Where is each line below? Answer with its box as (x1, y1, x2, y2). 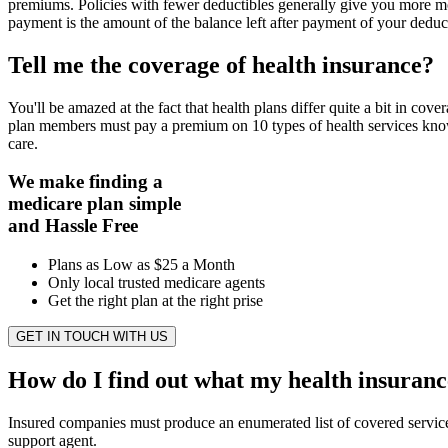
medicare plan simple (8, 193, 181, 215)
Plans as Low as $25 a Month (48, 256, 235, 274)
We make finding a (8, 171, 163, 193)
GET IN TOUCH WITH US (16, 329, 168, 345)
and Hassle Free (8, 215, 138, 237)
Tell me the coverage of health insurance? (8, 51, 434, 78)
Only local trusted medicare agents (48, 274, 265, 292)
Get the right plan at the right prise (48, 292, 263, 310)
